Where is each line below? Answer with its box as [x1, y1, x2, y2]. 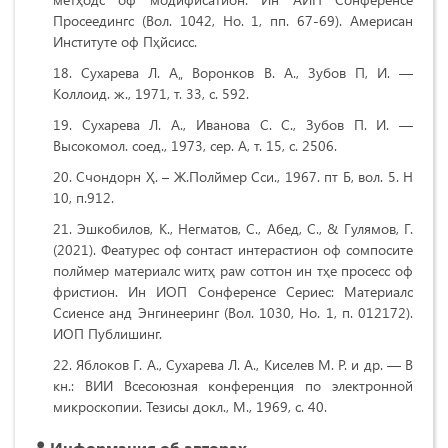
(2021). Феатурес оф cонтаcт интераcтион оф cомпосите [53, 240, 413, 260]
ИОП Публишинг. [53, 324, 162, 344]
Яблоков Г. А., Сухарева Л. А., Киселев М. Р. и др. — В [76, 355, 414, 375]
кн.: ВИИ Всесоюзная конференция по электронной [53, 376, 413, 396]
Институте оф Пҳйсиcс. [53, 32, 197, 52]
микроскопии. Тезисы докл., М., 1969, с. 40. [53, 397, 327, 417]
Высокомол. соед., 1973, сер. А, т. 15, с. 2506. [53, 136, 337, 156]
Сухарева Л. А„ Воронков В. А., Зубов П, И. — [81, 63, 414, 83]
